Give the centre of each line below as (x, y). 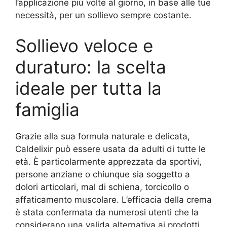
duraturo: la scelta (91, 67)
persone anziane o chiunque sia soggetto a (103, 174)
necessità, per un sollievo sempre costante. (103, 15)
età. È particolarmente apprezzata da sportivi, (108, 161)
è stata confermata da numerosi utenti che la (107, 212)
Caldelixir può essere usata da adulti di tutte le (110, 149)
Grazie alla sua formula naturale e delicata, (103, 136)
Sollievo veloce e (84, 45)
